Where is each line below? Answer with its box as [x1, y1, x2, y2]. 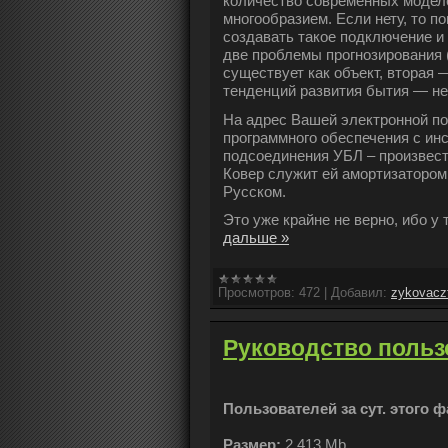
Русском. [223, 182, 286, 200]
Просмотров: [218, 285, 295, 301]
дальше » [223, 229, 289, 247]
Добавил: [331, 285, 387, 301]
